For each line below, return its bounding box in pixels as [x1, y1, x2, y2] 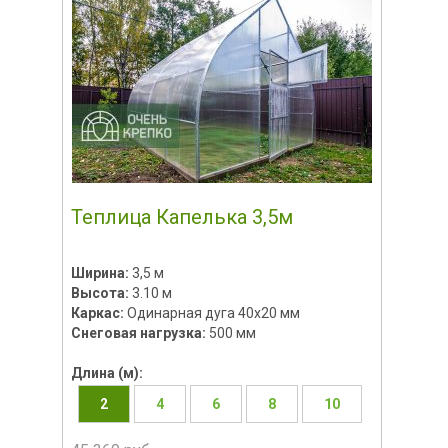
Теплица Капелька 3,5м [70, 204, 293, 229]
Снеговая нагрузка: [70, 324, 209, 341]
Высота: [70, 284, 132, 301]
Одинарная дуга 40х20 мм [126, 304, 300, 321]
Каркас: [70, 304, 127, 321]
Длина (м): [70, 364, 143, 381]
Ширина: [70, 264, 132, 281]
